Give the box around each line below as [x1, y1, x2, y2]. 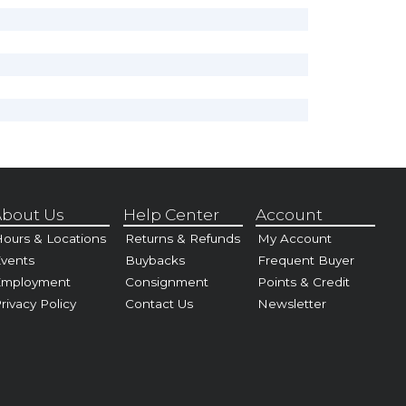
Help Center [122, 204, 219, 224]
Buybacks [124, 253, 185, 268]
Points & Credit [257, 275, 351, 290]
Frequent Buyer [257, 253, 355, 268]
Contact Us [124, 296, 193, 312]
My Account [257, 231, 333, 246]
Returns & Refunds [124, 231, 240, 246]
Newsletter [257, 296, 327, 312]
